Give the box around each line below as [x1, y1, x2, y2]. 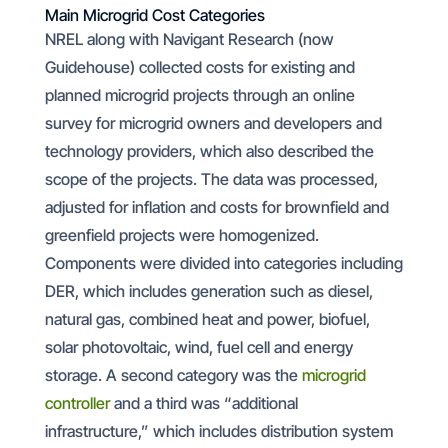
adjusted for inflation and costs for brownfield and [44, 197, 389, 217]
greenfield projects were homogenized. [44, 225, 319, 245]
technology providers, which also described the [44, 141, 374, 161]
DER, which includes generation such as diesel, [44, 281, 373, 301]
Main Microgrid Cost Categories [44, 5, 265, 25]
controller [44, 393, 110, 413]
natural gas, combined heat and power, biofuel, [44, 309, 370, 329]
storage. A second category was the [44, 365, 302, 385]
